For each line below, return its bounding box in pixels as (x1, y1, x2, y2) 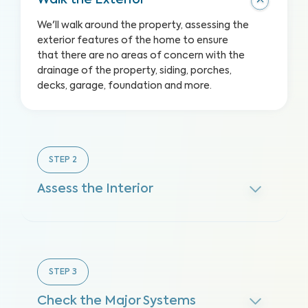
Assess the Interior (37, 183, 153, 195)
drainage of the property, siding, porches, (37, 66, 232, 76)
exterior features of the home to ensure (37, 36, 228, 45)
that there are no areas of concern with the (37, 51, 245, 60)
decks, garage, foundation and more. (37, 81, 212, 91)
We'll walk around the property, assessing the (37, 21, 249, 30)
